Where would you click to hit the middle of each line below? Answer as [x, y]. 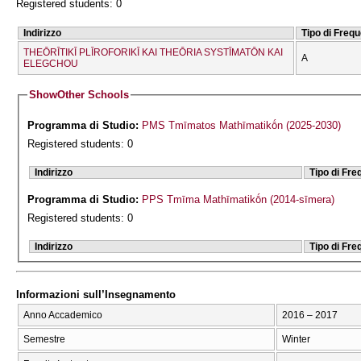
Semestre [44, 340]
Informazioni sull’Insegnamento [96, 294]
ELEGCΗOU [51, 63]
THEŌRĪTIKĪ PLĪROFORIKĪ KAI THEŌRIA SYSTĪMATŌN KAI [153, 52]
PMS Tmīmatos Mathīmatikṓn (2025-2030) [314, 126]
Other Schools [93, 95]
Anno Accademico [63, 315]
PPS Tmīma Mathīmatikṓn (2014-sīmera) [239, 199]
